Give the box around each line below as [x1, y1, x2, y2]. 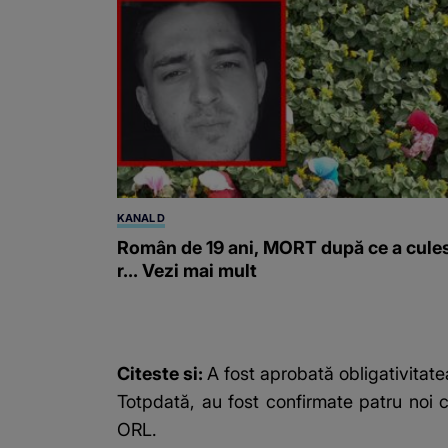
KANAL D [117, 210, 165, 225]
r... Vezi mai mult [117, 259, 257, 281]
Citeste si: [117, 362, 207, 384]
